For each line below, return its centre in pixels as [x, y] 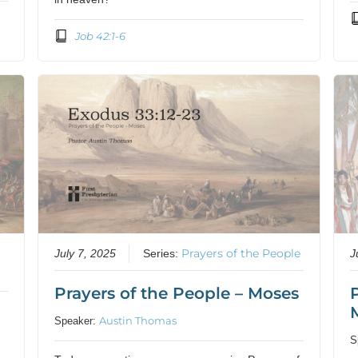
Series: [163, 253]
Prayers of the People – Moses [177, 293]
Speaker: [77, 320]
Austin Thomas [138, 320]
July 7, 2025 [86, 253]
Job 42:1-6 [100, 36]
